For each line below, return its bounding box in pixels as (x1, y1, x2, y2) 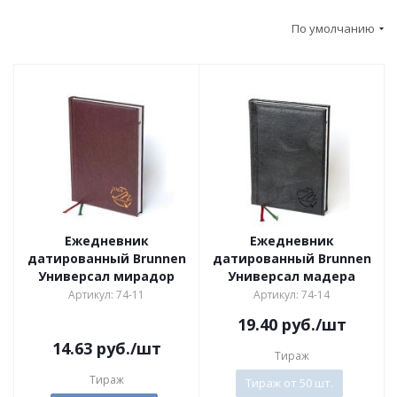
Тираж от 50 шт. (245, 374, 333, 391)
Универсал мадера (228, 267, 355, 284)
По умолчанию (292, 19, 375, 36)
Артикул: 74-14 (253, 286, 330, 302)
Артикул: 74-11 (68, 286, 144, 302)
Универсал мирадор (38, 267, 175, 284)
